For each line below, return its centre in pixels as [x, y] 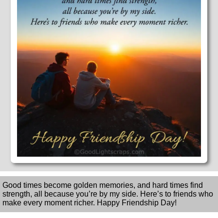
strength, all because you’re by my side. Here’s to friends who [108, 194]
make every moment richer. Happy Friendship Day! [90, 203]
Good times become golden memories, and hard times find [103, 185]
